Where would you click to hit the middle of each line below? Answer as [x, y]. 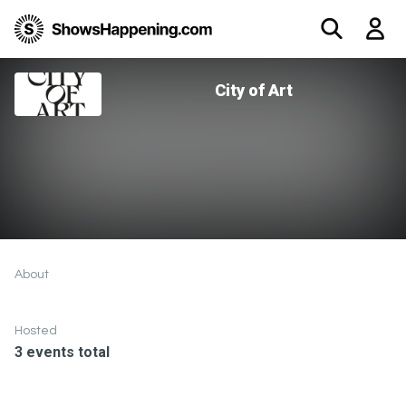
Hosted [36, 331]
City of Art [254, 90]
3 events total [62, 352]
